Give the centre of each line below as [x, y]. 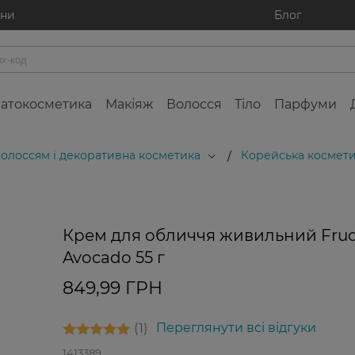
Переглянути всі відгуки [236, 328]
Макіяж [129, 104]
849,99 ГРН [112, 288]
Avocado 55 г [113, 258]
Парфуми [306, 104]
